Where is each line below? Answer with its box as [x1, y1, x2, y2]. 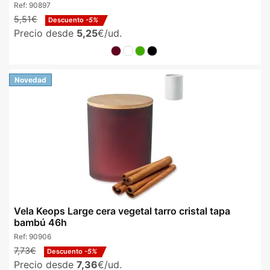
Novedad [14, 75, 46, 85]
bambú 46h [14, 216, 67, 229]
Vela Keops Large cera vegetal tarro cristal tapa [14, 205, 230, 218]
